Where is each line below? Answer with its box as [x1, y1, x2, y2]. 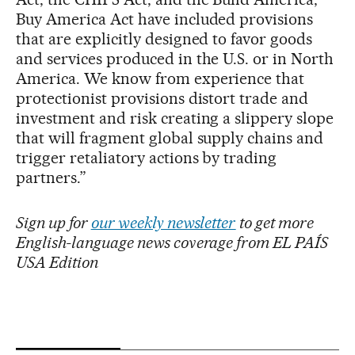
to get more [239, 212, 315, 232]
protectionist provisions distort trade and [16, 88, 309, 108]
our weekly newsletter [90, 212, 236, 232]
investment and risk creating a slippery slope [16, 108, 334, 128]
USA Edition [16, 252, 98, 272]
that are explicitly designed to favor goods [16, 29, 313, 48]
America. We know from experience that [16, 68, 305, 88]
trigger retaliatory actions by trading [16, 147, 277, 167]
